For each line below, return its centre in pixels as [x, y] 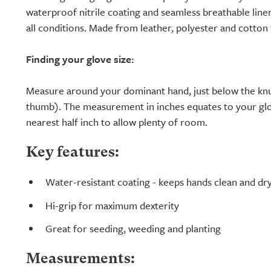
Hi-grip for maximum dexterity [112, 205]
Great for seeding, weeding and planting [133, 229]
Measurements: [80, 260]
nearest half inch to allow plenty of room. [117, 122]
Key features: [73, 153]
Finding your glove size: [80, 59]
